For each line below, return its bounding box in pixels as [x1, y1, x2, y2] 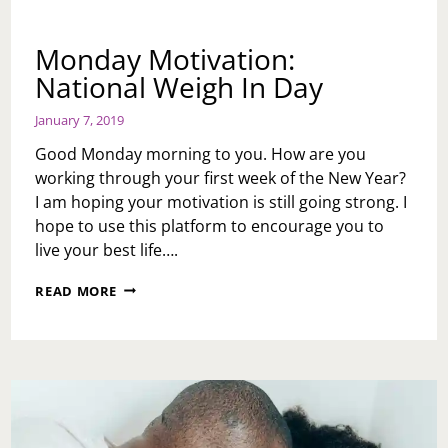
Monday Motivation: [35, 39, 296, 78]
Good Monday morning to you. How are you [35, 142, 367, 165]
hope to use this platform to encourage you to [35, 214, 385, 237]
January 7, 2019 [35, 110, 125, 129]
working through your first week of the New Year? [35, 166, 407, 189]
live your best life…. [35, 238, 179, 261]
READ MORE [35, 281, 118, 300]
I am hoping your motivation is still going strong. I [35, 190, 408, 213]
